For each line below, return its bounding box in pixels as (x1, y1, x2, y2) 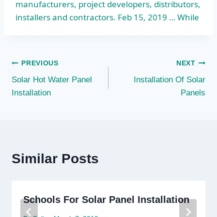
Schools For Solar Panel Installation (23, 194, 189, 205)
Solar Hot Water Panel (12, 75, 92, 85)
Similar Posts (12, 151, 99, 167)
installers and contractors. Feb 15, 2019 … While (15, 12, 199, 23)
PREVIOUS (21, 59, 59, 67)
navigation (11, 78, 79, 93)
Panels (181, 88, 205, 98)
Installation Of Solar (134, 75, 205, 85)
